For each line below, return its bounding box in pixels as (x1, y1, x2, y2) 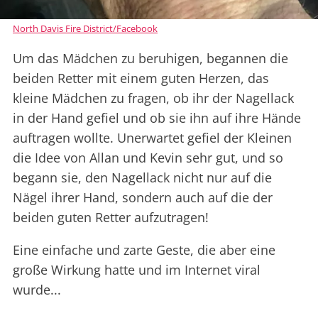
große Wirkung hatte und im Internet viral (13, 261, 261, 278)
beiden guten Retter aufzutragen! (13, 208, 209, 226)
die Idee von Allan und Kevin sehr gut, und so (13, 148, 283, 166)
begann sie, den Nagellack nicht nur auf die (13, 168, 272, 186)
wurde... (13, 280, 61, 298)
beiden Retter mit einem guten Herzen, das (13, 69, 269, 87)
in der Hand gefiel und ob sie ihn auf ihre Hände (13, 109, 301, 126)
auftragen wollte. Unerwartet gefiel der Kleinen (13, 128, 292, 146)
